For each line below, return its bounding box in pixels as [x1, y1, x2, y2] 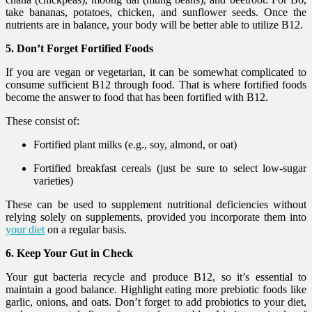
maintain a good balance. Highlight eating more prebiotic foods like [6, 283, 306, 295]
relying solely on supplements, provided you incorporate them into [6, 210, 306, 223]
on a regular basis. [45, 223, 127, 235]
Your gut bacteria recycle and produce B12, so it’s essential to [6, 270, 306, 283]
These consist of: [6, 114, 79, 127]
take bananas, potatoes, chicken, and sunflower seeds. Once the [6, 6, 306, 18]
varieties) [33, 174, 73, 187]
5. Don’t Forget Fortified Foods [6, 42, 153, 54]
